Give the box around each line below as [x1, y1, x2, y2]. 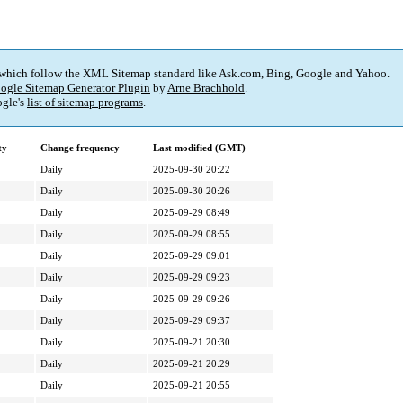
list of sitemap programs [27, 95, 143, 110]
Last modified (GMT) [153, 142, 246, 154]
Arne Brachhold [167, 81, 245, 95]
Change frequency [40, 142, 120, 154]
